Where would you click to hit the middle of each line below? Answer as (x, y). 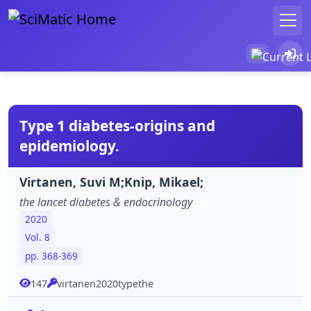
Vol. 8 (37, 237)
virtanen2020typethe (105, 283)
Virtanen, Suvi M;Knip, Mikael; (111, 182)
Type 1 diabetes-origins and (117, 125)
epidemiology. (69, 145)
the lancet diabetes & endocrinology (106, 202)
